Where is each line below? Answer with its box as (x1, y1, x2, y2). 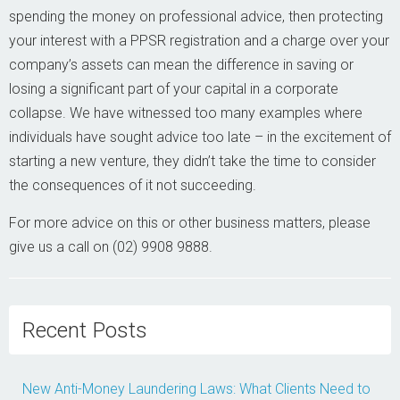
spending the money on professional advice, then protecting (9, 8, 383, 25)
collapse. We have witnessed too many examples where (9, 104, 362, 121)
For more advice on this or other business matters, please (9, 214, 371, 231)
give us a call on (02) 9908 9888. (9, 238, 212, 255)
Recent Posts (22, 317, 147, 343)
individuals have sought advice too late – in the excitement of (9, 129, 391, 146)
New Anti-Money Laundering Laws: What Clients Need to (22, 380, 371, 397)
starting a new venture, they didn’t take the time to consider (9, 153, 376, 170)
